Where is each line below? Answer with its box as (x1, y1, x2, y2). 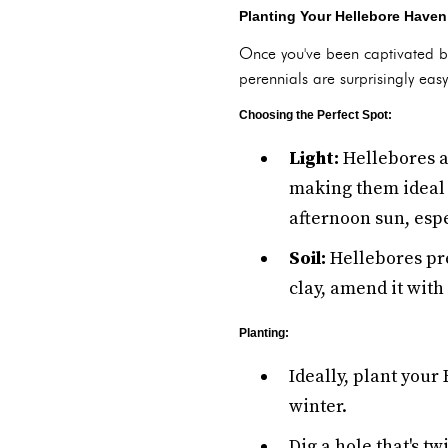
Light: (289, 147, 339, 170)
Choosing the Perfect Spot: (239, 108, 392, 122)
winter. (289, 395, 347, 418)
